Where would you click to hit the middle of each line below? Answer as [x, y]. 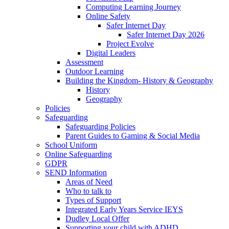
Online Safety [108, 16]
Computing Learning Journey [133, 7]
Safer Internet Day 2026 [166, 35]
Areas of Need [89, 182]
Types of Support [93, 200]
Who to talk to [88, 191]
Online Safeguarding [78, 154]
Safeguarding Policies [100, 127]
